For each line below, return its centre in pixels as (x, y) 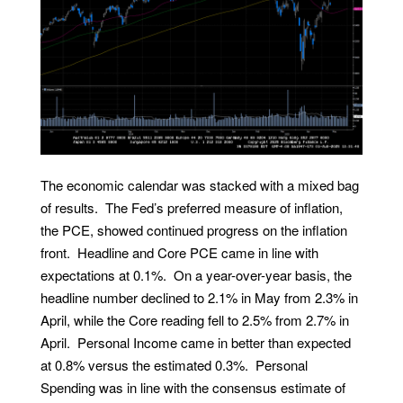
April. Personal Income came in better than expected (195, 343)
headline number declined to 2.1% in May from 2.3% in (199, 298)
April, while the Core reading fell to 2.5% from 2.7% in (194, 320)
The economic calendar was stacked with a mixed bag (199, 185)
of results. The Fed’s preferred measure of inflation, (191, 208)
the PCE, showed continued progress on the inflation (193, 230)
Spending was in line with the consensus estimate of (193, 388)
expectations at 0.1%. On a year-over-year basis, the (196, 275)
